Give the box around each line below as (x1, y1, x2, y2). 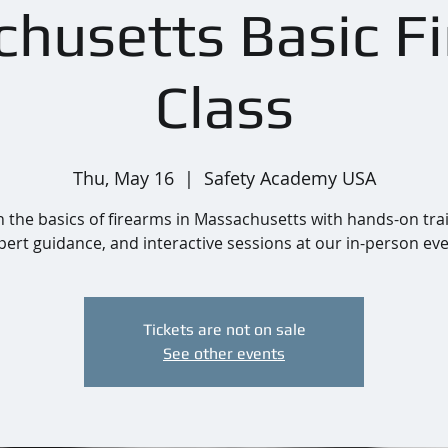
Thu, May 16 (72, 165, 174, 190)
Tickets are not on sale (142, 319, 306, 339)
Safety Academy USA (203, 165, 376, 190)
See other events (163, 343, 285, 363)
